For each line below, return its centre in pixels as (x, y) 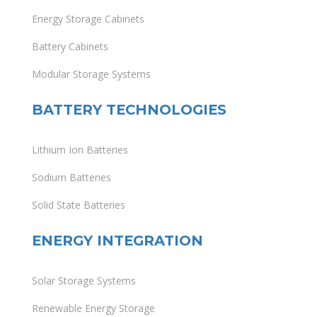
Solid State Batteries (79, 205)
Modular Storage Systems (91, 74)
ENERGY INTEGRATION (117, 241)
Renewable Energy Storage (93, 309)
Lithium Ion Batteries (80, 150)
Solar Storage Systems (84, 281)
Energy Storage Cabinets (88, 19)
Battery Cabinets (70, 47)
